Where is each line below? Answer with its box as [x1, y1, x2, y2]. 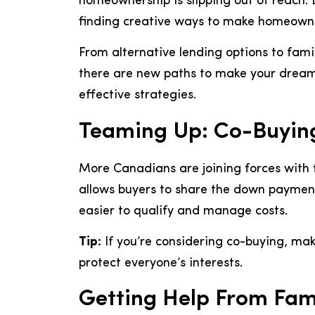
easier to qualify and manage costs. [79, 204, 288, 218]
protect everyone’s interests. [79, 256, 243, 270]
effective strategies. [79, 89, 196, 103]
